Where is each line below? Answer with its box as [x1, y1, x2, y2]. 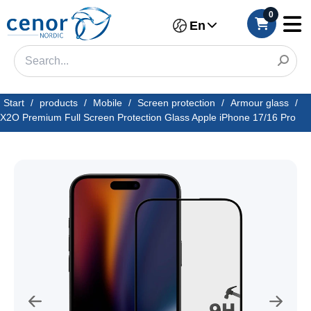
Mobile [93, 97, 122, 108]
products [40, 97, 78, 108]
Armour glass [230, 97, 289, 108]
